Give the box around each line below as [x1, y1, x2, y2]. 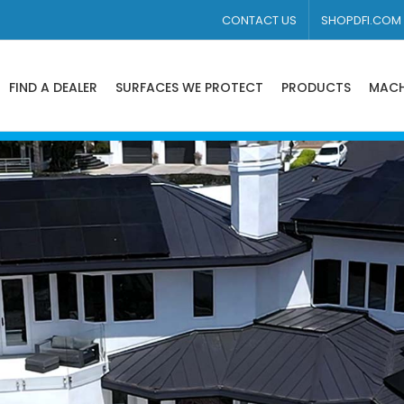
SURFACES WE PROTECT [115, 78, 263, 96]
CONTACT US [222, 11, 297, 29]
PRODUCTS [281, 78, 351, 96]
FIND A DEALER [9, 78, 97, 96]
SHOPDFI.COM [321, 11, 401, 29]
